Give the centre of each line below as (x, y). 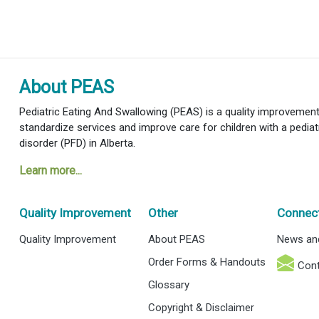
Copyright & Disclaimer (202, 308)
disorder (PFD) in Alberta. (77, 143)
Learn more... (50, 170)
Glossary (169, 285)
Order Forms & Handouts (207, 262)
